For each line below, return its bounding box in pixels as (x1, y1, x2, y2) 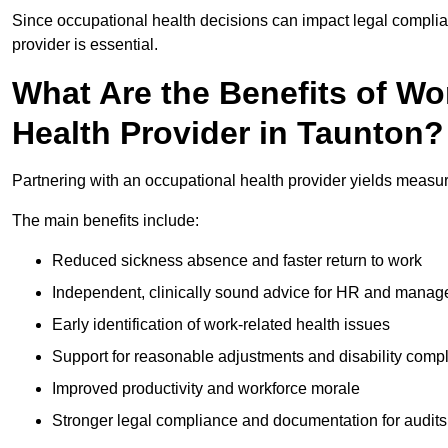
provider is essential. (12, 36, 158, 54)
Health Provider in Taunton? (12, 115, 444, 152)
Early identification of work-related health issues (52, 316, 390, 334)
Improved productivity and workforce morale (52, 380, 360, 398)
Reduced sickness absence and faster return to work (52, 252, 422, 270)
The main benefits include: (12, 212, 199, 230)
